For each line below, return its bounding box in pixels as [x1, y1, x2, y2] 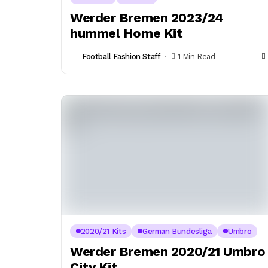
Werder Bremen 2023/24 [70, 10, 224, 26]
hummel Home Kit [70, 26, 183, 41]
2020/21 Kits [80, 226, 126, 236]
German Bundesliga [142, 226, 212, 236]
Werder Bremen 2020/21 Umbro [70, 243, 266, 259]
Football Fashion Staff [82, 51, 160, 61]
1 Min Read [177, 51, 215, 61]
